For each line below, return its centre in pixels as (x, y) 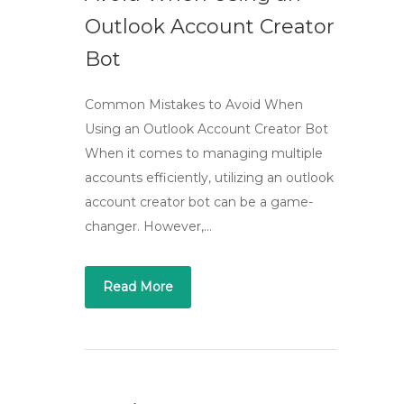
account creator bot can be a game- (199, 202)
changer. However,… (148, 226)
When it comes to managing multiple (204, 153)
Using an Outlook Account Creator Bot (207, 129)
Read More (138, 287)
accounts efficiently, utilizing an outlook (209, 178)
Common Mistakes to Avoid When (194, 105)
